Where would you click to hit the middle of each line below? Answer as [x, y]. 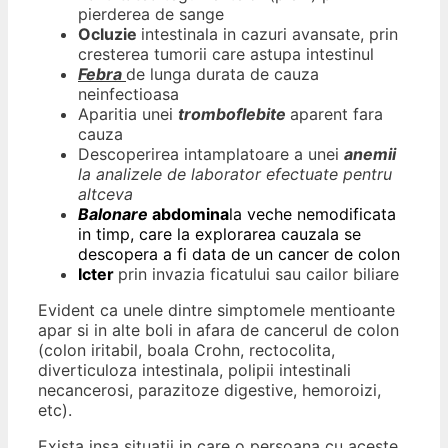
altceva [105, 194]
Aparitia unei [128, 114]
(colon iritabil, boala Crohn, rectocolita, [186, 350]
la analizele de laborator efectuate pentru [235, 174]
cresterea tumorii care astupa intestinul [226, 54]
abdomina [190, 214]
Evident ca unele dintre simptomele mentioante [216, 310]
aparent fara [336, 114]
